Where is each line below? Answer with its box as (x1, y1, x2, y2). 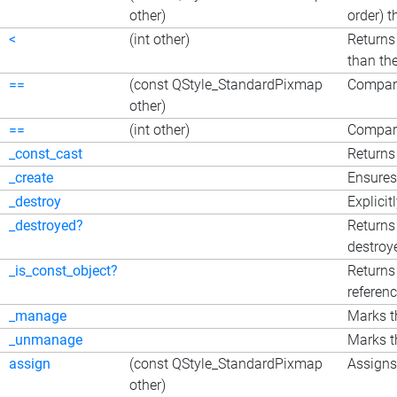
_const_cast (9, 144, 82, 162)
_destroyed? (9, 216, 83, 234)
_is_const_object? (9, 261, 118, 279)
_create (9, 168, 53, 186)
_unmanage (9, 331, 82, 348)
